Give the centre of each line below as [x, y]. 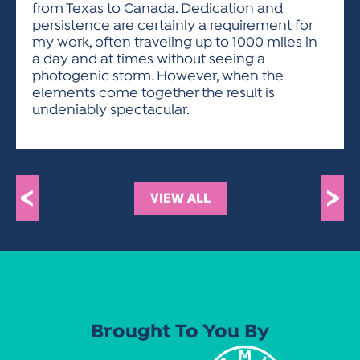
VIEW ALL [180, 198]
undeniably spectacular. [111, 110]
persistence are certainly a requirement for [172, 26]
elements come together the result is [153, 94]
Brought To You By [180, 333]
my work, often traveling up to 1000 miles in [175, 43]
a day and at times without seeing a [149, 60]
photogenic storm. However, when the [158, 77]
